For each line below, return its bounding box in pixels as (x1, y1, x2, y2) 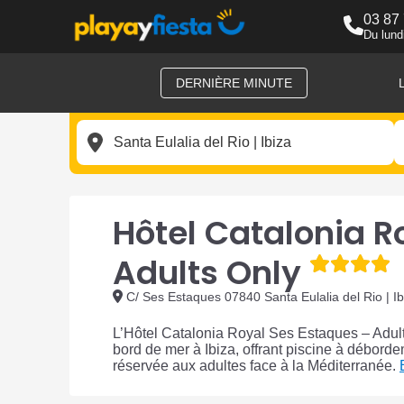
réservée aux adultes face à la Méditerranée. (113, 358, 396, 374)
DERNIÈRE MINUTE (175, 76, 292, 91)
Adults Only (113, 250, 301, 297)
